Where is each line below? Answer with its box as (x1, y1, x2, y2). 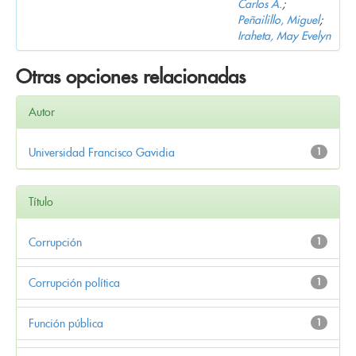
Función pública (29, 315, 103, 331)
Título (29, 194, 53, 209)
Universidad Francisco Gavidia (29, 145, 175, 160)
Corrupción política (29, 275, 120, 290)
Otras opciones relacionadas (16, 64, 246, 89)
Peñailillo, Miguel (238, 12, 319, 27)
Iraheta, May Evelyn (238, 28, 331, 43)
